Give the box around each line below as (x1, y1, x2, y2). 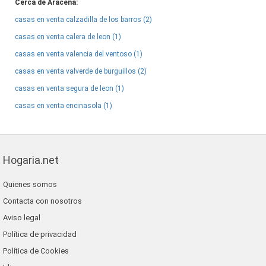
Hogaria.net (3, 154, 59, 166)
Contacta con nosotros (3, 197, 82, 205)
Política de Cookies (3, 246, 69, 255)
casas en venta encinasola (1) (15, 102, 112, 110)
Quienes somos (3, 180, 57, 189)
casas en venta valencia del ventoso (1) (15, 50, 142, 58)
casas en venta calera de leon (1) (15, 33, 121, 41)
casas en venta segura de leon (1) (15, 84, 124, 93)
